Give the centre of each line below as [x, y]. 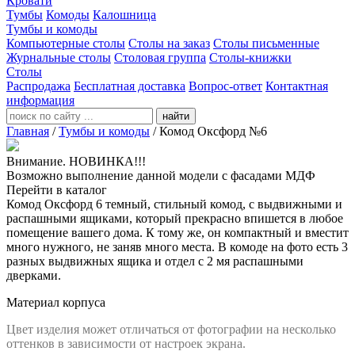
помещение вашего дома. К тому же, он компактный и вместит [177, 233]
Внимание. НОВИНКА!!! [76, 161]
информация [40, 100]
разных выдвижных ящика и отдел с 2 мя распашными [155, 261]
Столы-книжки [250, 57]
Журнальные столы [59, 57]
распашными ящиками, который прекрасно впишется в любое [175, 218]
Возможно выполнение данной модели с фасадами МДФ [161, 176]
